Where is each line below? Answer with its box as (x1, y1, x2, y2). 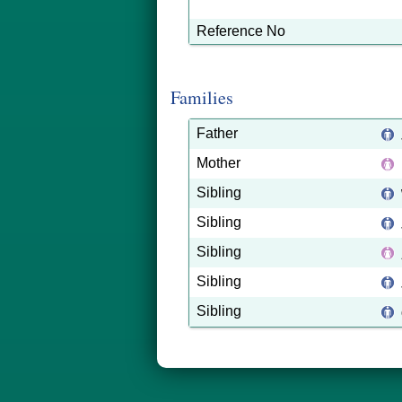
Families (170, 85, 233, 109)
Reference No (197, 23, 285, 39)
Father (197, 126, 238, 141)
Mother (197, 155, 240, 170)
